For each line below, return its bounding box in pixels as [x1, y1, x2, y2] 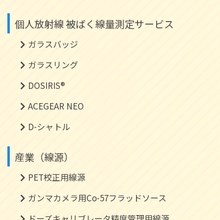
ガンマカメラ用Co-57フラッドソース [27, 191, 166, 204]
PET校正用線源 [27, 170, 85, 183]
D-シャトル [27, 120, 70, 133]
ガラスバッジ [27, 37, 78, 50]
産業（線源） [15, 149, 74, 164]
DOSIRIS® [27, 79, 65, 91]
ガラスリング [27, 58, 78, 71]
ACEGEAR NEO [27, 99, 84, 112]
